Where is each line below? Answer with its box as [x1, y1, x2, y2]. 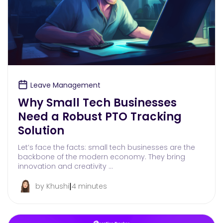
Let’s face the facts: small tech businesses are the [18, 142, 195, 153]
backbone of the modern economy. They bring [18, 152, 185, 162]
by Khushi [35, 181, 69, 192]
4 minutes [72, 181, 107, 192]
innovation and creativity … [18, 161, 113, 172]
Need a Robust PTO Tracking [18, 109, 182, 125]
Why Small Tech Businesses [18, 95, 177, 111]
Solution [18, 123, 64, 139]
